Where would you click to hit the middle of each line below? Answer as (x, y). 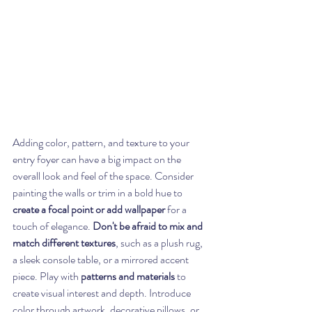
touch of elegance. (53, 226)
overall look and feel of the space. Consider (104, 175)
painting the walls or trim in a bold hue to (99, 192)
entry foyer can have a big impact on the (98, 159)
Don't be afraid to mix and (149, 226)
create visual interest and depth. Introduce (103, 292)
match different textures (64, 242)
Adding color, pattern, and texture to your (102, 142)
